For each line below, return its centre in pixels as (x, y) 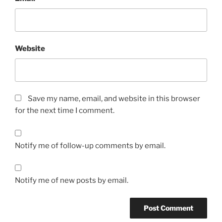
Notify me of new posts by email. (72, 181)
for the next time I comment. (65, 111)
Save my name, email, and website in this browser (114, 99)
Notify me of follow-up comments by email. (90, 145)
